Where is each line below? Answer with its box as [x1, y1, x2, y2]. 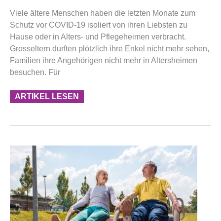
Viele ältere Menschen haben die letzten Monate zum [10, 8, 195, 17]
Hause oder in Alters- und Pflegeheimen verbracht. [10, 32, 186, 41]
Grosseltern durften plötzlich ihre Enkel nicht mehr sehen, [10, 44, 209, 53]
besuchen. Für [10, 68, 60, 76]
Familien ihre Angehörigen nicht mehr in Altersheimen [10, 56, 197, 65]
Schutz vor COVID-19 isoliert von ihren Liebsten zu [10, 20, 187, 29]
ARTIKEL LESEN [15, 92, 79, 101]
